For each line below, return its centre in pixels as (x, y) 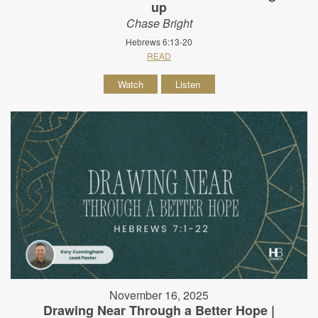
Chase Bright (159, 23)
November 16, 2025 (159, 295)
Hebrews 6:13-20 (159, 42)
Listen (188, 84)
